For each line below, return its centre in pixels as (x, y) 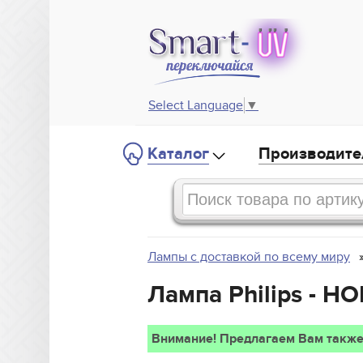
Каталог (178, 154)
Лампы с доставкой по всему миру (249, 257)
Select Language (196, 106)
